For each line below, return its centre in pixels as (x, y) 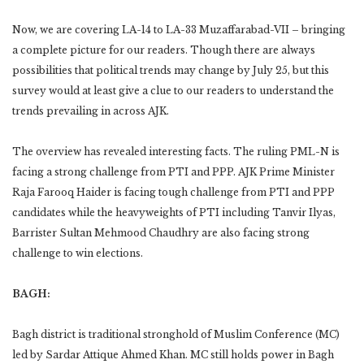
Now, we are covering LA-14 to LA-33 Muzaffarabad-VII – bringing (179, 29)
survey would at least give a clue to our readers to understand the (173, 90)
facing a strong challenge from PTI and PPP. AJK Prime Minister (173, 171)
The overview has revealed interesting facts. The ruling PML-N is (176, 151)
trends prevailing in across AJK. (91, 110)
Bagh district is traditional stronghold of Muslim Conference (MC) (176, 334)
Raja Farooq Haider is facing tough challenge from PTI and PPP (173, 192)
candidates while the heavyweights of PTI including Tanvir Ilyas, (174, 212)
